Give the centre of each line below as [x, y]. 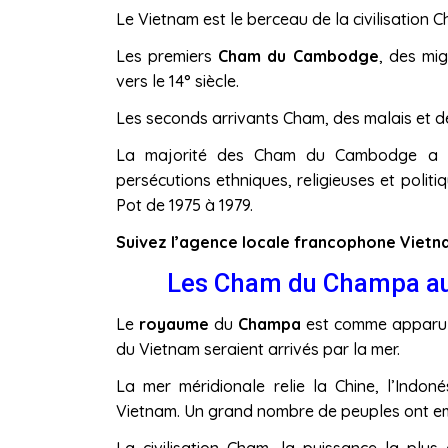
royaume [173, 324]
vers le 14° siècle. [177, 80]
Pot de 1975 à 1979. [184, 204]
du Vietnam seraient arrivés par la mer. [257, 349]
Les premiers [167, 55]
